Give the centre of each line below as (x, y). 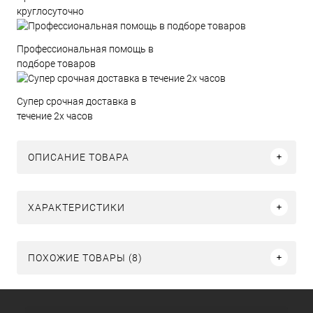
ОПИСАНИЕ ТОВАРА (79, 157)
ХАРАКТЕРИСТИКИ (77, 207)
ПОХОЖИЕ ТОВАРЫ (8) (85, 257)
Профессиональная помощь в (85, 49)
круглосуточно (50, 11)
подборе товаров (56, 63)
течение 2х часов (55, 116)
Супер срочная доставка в (77, 101)
